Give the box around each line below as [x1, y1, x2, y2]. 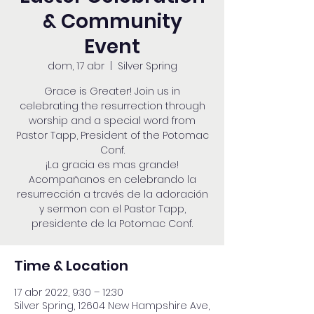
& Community [42, 8, 182, 35]
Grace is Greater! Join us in [44, 84, 180, 98]
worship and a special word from [29, 114, 196, 128]
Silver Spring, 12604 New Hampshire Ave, [14, 299, 210, 313]
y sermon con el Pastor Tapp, [39, 202, 186, 216]
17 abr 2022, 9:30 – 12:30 [14, 285, 123, 299]
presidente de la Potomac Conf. [32, 217, 193, 231]
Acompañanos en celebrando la [28, 172, 196, 186]
